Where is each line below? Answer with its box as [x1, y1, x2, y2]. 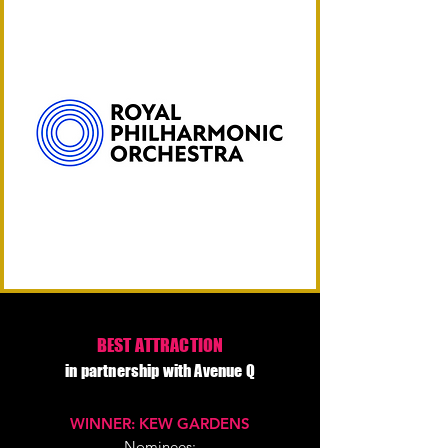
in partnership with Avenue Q [65, 361, 255, 380]
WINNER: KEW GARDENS [70, 414, 250, 433]
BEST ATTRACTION [96, 334, 224, 356]
